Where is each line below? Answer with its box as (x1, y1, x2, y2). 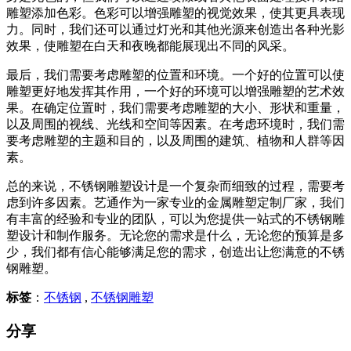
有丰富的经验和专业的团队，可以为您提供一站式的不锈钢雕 (6, 212, 345, 226)
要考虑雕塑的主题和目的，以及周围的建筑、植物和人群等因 (6, 134, 345, 147)
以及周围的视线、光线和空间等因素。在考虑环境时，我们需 (6, 118, 345, 131)
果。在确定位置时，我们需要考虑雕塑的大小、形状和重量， (6, 101, 345, 114)
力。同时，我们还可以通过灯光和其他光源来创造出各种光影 (6, 23, 345, 36)
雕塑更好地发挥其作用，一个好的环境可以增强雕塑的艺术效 (6, 85, 345, 98)
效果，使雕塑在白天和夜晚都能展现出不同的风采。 (6, 39, 295, 52)
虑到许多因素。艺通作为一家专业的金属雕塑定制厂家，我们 (6, 196, 345, 209)
